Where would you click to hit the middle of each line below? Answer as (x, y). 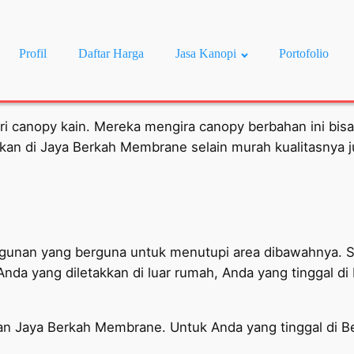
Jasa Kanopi (206, 54)
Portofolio (303, 54)
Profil (33, 54)
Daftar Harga (111, 54)
